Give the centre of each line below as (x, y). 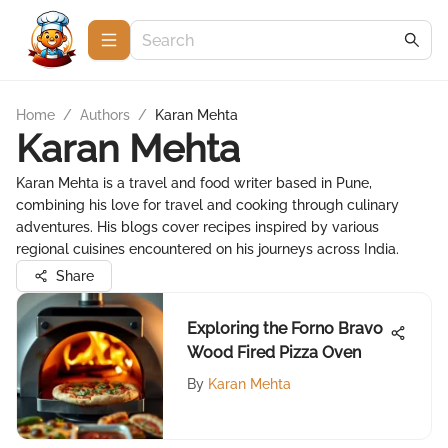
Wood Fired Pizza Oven (274, 352)
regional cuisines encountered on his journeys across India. (207, 249)
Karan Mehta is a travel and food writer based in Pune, (194, 183)
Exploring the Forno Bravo (285, 328)
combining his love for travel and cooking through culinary (207, 205)
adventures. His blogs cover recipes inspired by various (197, 227)
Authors (105, 115)
